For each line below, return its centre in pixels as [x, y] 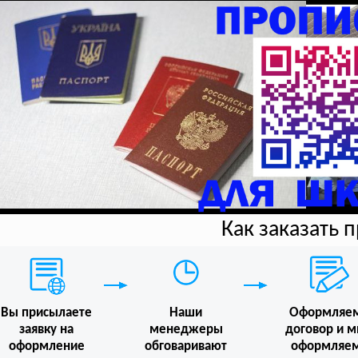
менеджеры [186, 330]
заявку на [47, 329]
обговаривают [186, 347]
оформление [46, 346]
